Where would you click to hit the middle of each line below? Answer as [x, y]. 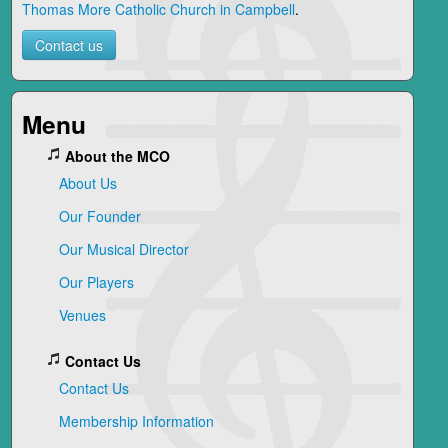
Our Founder [99, 215]
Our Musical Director [123, 248]
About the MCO [117, 155]
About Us [87, 182]
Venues [82, 314]
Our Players [96, 281]
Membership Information [136, 420]
